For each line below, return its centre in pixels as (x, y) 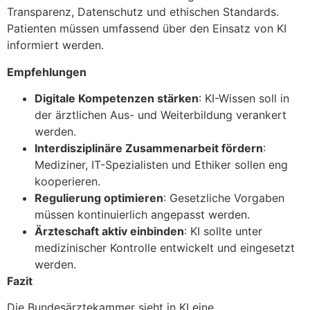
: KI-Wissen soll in (244, 98)
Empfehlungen (47, 72)
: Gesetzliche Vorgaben (224, 198)
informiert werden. (55, 45)
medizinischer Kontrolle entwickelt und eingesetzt (165, 247)
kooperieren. (67, 181)
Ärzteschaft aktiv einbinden (109, 231)
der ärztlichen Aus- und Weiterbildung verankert (161, 115)
